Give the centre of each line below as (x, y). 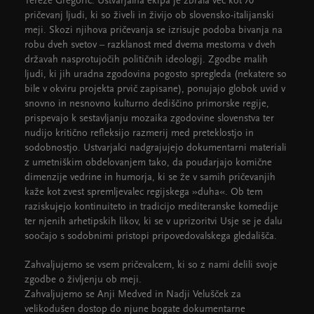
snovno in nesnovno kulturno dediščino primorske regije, (147, 104)
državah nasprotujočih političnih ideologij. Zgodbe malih (146, 60)
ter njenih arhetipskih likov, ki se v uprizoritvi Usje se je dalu (153, 222)
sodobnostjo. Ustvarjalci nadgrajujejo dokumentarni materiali (156, 148)
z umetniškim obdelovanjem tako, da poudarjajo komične (148, 163)
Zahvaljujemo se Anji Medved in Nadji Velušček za (133, 295)
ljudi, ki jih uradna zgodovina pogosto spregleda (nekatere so (156, 75)
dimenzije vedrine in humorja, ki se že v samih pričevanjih (150, 178)
